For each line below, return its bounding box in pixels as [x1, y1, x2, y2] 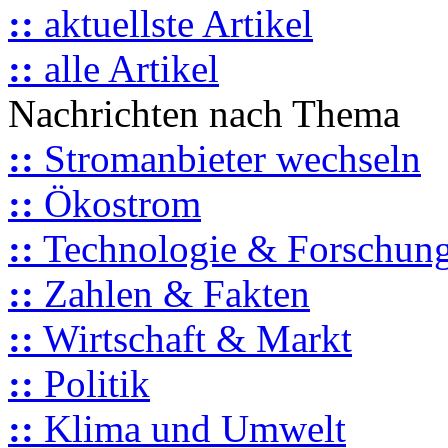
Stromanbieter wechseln [34, 136, 421, 180]
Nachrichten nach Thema [8, 91, 400, 135]
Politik [34, 361, 150, 405]
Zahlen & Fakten [34, 271, 310, 315]
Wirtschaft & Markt [34, 316, 352, 360]
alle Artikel [34, 46, 219, 90]
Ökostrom [34, 181, 201, 225]
